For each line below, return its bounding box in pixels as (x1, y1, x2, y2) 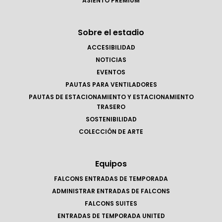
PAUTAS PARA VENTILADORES (65, 80, 157, 89)
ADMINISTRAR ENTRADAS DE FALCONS (52, 187, 170, 195)
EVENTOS (97, 68, 125, 76)
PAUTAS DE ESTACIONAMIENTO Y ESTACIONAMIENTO (28, 93, 194, 101)
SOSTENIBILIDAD (85, 115, 137, 123)
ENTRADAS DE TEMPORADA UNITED (57, 212, 165, 220)
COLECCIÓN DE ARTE (79, 127, 143, 136)
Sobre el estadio (78, 27, 144, 38)
